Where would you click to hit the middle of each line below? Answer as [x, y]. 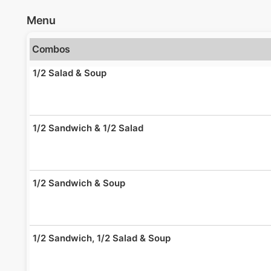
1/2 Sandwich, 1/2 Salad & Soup [102, 238]
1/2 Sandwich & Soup [79, 183]
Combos [51, 49]
